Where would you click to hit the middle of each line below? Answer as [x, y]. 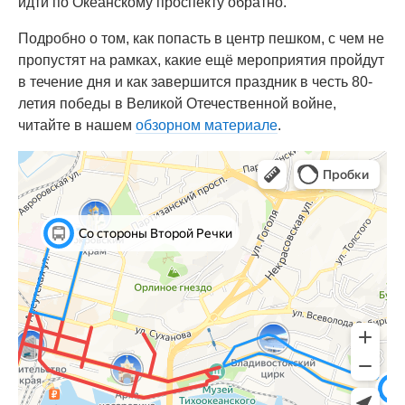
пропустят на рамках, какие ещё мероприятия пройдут [201, 60]
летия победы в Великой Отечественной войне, [177, 104]
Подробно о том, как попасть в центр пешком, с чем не [201, 38]
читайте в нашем [77, 125]
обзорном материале [207, 125]
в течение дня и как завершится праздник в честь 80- [195, 82]
